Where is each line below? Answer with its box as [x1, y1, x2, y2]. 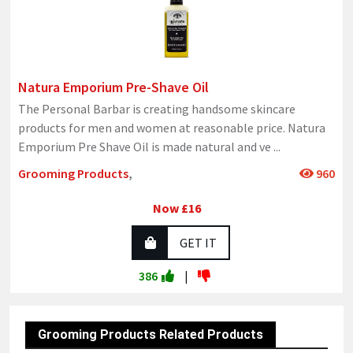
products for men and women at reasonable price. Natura [18, 120, 325, 136]
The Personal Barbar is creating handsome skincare [18, 101, 295, 117]
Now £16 [152, 200, 201, 217]
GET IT [179, 235, 217, 251]
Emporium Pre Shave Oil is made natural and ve [18, 139, 273, 155]
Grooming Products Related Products [38, 327, 263, 343]
